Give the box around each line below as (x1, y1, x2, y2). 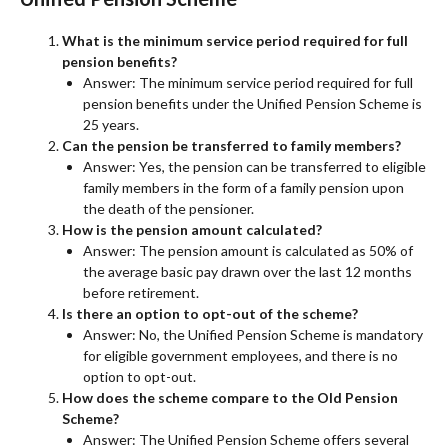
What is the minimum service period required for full (62, 31, 408, 49)
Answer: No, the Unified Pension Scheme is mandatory (83, 325, 423, 343)
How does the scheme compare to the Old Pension (62, 388, 398, 406)
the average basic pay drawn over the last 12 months (83, 262, 412, 280)
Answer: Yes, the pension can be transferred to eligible (83, 157, 426, 175)
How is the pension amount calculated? (62, 220, 322, 238)
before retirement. (83, 283, 199, 301)
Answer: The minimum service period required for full (83, 73, 413, 91)
